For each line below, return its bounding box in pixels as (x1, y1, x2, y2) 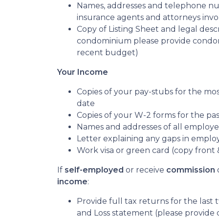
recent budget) (77, 48, 138, 57)
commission (166, 165, 215, 175)
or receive (126, 165, 166, 175)
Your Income (57, 67, 108, 77)
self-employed (65, 165, 126, 175)
